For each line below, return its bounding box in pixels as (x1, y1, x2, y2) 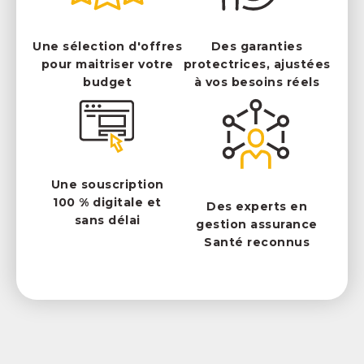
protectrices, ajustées (183, 57, 331, 72)
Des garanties (210, 39, 303, 54)
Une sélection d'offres (32, 39, 182, 54)
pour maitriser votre (41, 57, 174, 72)
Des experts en (206, 198, 307, 214)
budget (83, 75, 132, 90)
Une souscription (50, 176, 164, 192)
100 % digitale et (53, 194, 162, 210)
